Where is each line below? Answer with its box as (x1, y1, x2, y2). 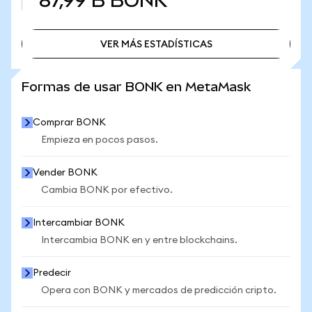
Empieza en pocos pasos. (41, 135, 158, 145)
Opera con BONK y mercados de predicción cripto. (41, 286, 276, 295)
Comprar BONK (33, 118, 106, 127)
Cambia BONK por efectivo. (41, 185, 173, 195)
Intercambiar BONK (33, 218, 125, 228)
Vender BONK (33, 168, 97, 178)
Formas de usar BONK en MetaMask (22, 79, 251, 94)
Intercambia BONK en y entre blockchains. (41, 235, 237, 245)
